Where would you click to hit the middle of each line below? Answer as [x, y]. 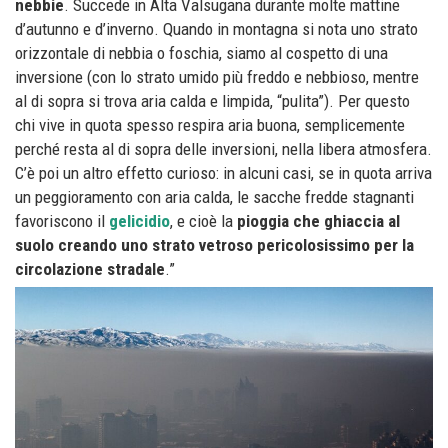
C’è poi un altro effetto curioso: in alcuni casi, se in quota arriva [223, 172]
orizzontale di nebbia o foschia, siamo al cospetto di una [201, 52]
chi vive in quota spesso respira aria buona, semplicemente [210, 124]
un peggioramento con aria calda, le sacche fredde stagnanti [214, 196]
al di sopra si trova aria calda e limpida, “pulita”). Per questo [212, 100]
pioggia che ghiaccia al [318, 220]
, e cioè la [203, 220]
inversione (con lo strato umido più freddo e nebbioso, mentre [217, 76]
